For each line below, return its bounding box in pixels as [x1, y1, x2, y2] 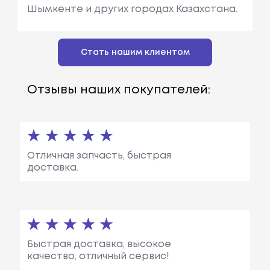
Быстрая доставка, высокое [27, 239, 171, 249]
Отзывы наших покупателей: [27, 84, 210, 96]
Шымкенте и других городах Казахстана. [27, 4, 237, 14]
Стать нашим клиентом [80, 48, 190, 56]
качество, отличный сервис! [27, 251, 169, 261]
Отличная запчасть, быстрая [27, 151, 171, 160]
